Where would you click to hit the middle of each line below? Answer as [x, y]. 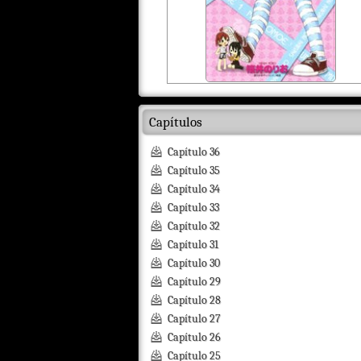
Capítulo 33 [193, 207]
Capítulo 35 [194, 170]
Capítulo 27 [194, 319]
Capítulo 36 [194, 152]
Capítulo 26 [194, 337]
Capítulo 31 [193, 245]
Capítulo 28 [194, 300]
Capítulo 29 [194, 282]
